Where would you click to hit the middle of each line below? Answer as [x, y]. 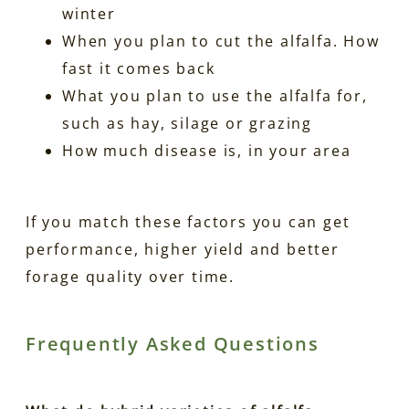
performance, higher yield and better [183, 249]
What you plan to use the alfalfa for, [215, 95]
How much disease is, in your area [207, 150]
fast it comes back [139, 68]
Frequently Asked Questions [173, 343]
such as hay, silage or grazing [188, 123]
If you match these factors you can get [188, 221]
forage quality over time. [131, 276]
